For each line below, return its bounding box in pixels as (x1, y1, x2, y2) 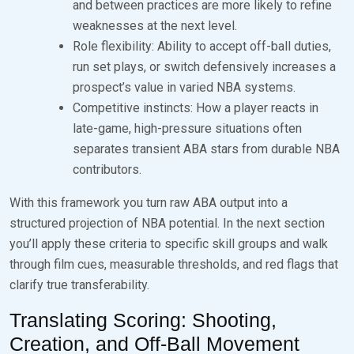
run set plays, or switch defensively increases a (73, 58, 336, 74)
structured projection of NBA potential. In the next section (9, 215, 325, 231)
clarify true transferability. (9, 277, 149, 292)
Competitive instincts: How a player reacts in (73, 100, 318, 115)
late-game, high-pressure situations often (73, 120, 302, 136)
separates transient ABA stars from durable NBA (73, 141, 340, 156)
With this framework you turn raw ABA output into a (9, 194, 288, 210)
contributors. (73, 161, 141, 177)
